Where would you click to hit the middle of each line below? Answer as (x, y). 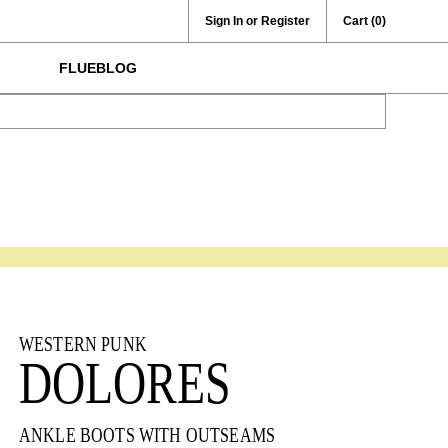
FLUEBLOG (98, 68)
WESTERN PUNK (82, 343)
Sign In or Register (257, 21)
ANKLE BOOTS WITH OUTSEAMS (146, 434)
